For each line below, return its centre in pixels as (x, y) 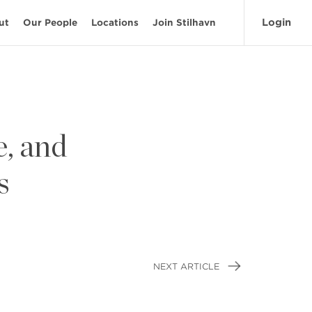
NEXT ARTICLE (188, 266)
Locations (115, 23)
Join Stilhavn (184, 23)
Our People (50, 23)
